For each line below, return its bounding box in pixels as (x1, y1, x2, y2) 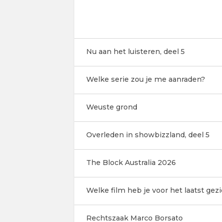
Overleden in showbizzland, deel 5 (86, 130, 210, 139)
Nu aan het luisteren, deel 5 (86, 47, 185, 56)
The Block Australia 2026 (86, 158, 176, 167)
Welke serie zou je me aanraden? (86, 75, 205, 84)
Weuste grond (86, 103, 137, 111)
